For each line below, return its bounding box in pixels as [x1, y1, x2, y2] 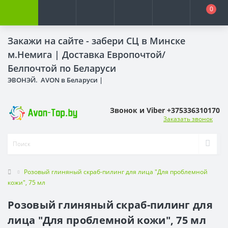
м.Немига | [8, 48, 62, 61]
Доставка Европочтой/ [62, 48, 165, 61]
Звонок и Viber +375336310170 [110, 105, 220, 115]
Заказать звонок [163, 114, 213, 123]
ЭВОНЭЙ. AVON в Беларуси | [8, 75, 104, 84]
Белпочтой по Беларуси [8, 62, 116, 74]
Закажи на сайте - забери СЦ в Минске [8, 35, 185, 47]
